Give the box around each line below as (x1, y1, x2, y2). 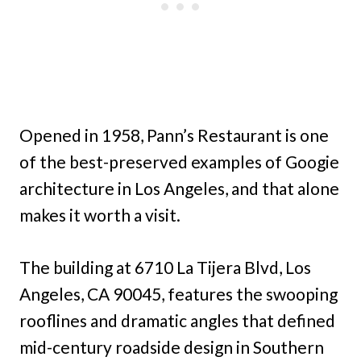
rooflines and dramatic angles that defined (19, 309, 335, 330)
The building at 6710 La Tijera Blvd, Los (19, 256, 311, 277)
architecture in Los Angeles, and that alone (19, 177, 339, 198)
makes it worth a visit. (19, 204, 180, 225)
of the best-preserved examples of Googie (19, 151, 339, 172)
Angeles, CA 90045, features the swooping (19, 283, 338, 304)
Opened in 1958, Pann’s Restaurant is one (19, 124, 329, 145)
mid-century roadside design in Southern (19, 336, 324, 357)
